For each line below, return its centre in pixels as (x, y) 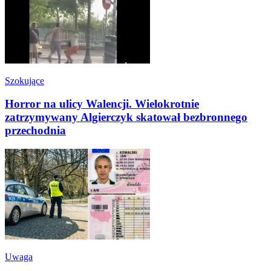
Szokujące (24, 80)
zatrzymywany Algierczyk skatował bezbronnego (126, 117)
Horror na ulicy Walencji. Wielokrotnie (102, 104)
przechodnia (35, 131)
